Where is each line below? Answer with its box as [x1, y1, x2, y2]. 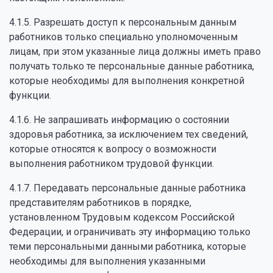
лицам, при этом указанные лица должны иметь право [9, 46, 261, 57]
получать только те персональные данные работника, [9, 60, 254, 72]
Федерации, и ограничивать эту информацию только [9, 226, 250, 238]
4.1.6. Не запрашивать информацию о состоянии [9, 114, 229, 126]
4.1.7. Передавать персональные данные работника [9, 182, 246, 194]
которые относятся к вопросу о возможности [9, 143, 216, 155]
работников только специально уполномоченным [9, 31, 238, 43]
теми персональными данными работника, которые [9, 241, 246, 252]
